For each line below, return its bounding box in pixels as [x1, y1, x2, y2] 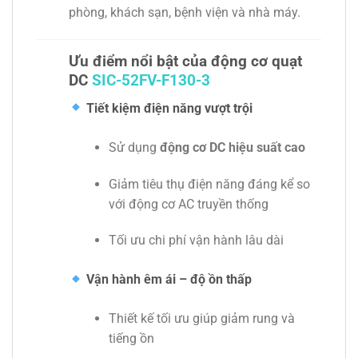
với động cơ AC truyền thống [108, 196, 268, 212]
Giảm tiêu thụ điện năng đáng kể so [108, 176, 310, 192]
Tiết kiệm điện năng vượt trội [83, 100, 253, 116]
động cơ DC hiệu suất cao [159, 139, 305, 155]
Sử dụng [108, 139, 160, 155]
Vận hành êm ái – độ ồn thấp [83, 272, 253, 288]
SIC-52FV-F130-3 [92, 71, 210, 90]
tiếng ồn [108, 331, 154, 347]
